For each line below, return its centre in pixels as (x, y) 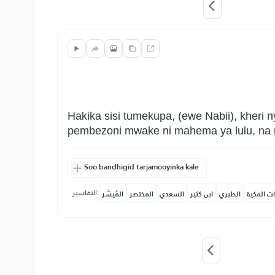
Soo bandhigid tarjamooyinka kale (141, 167)
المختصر (141, 194)
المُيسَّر (113, 194)
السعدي (172, 194)
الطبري (230, 194)
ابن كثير (202, 194)
